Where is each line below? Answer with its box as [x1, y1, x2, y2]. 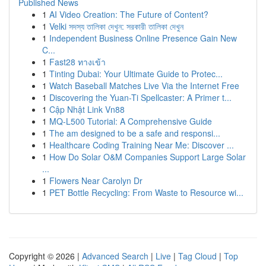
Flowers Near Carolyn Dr [49, 175, 142, 186]
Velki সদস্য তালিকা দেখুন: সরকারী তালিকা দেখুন [49, 20, 183, 32]
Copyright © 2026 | [9, 250, 82, 262]
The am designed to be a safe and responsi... [49, 127, 220, 139]
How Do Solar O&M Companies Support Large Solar [49, 151, 246, 163]
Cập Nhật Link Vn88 [49, 103, 125, 115]
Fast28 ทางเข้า [49, 56, 106, 68]
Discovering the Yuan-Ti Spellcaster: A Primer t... [49, 91, 232, 103]
